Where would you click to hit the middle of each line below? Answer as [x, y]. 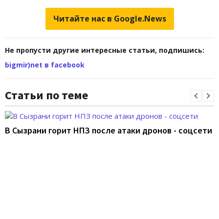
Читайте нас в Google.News [109, 19]
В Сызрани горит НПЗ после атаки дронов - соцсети [109, 131]
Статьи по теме [46, 95]
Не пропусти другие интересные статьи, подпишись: [105, 50]
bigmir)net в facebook [45, 65]
